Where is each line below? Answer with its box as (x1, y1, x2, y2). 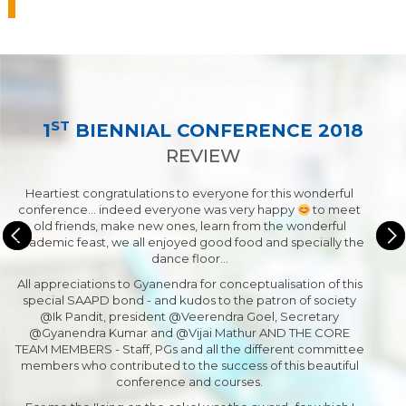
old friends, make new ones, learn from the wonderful (33, 218, 346, 234)
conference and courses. (116, 374, 263, 390)
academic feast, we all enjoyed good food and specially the (14, 235, 364, 250)
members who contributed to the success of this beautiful (20, 358, 359, 373)
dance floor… (150, 251, 228, 266)
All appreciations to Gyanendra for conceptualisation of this (16, 276, 362, 292)
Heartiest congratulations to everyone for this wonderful (25, 186, 353, 201)
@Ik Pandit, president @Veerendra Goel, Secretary (40, 309, 339, 324)
